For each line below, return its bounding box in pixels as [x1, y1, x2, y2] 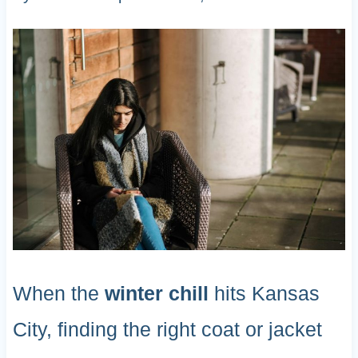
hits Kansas [208, 282, 320, 305]
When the [12, 282, 105, 305]
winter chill [104, 282, 209, 305]
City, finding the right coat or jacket [12, 318, 322, 341]
